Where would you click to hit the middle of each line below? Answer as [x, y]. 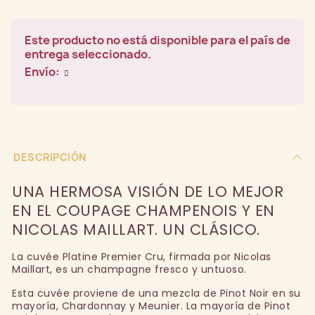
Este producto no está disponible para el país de [157, 40]
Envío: [43, 72]
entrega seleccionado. [88, 54]
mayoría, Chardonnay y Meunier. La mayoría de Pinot [151, 306]
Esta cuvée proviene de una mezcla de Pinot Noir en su [156, 294]
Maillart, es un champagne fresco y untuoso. [129, 270]
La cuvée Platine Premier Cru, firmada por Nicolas [142, 257]
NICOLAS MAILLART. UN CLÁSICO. [136, 230]
